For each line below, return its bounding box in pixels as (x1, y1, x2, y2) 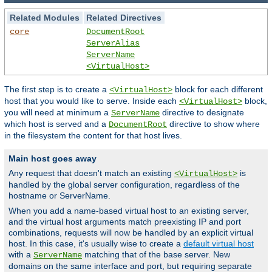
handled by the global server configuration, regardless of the (8, 179, 240, 189)
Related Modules (10, 12, 80, 22)
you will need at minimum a (4, 107, 111, 117)
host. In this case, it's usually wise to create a (8, 238, 183, 248)
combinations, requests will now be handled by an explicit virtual (8, 227, 253, 237)
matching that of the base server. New (82, 249, 230, 259)
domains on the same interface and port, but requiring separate (8, 260, 252, 271)
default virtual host (183, 238, 254, 248)
